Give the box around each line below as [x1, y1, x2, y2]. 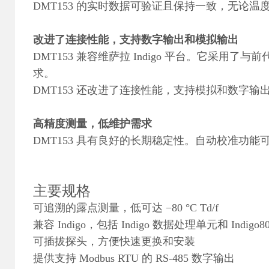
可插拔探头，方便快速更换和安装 [33, 235, 195, 247]
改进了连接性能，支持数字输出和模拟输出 [33, 34, 238, 46]
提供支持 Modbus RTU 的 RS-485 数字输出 [33, 252, 235, 264]
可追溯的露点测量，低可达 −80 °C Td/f [33, 202, 219, 214]
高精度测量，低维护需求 [33, 118, 152, 130]
